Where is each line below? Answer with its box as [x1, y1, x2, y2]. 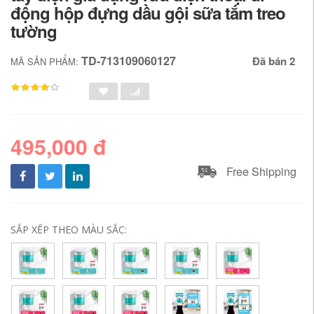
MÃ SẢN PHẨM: [11, 55, 81, 68]
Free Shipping [226, 163, 296, 179]
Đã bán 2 [252, 53, 295, 69]
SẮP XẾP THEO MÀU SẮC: [11, 223, 127, 236]
